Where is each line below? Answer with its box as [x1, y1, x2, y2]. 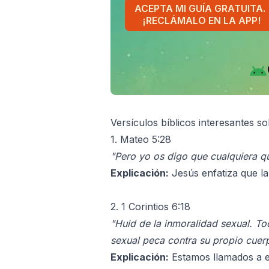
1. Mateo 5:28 [110, 133, 171, 145]
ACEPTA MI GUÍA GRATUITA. [134, 2, 265, 15]
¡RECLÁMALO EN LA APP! [142, 14, 261, 27]
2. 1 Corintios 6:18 [110, 200, 190, 213]
